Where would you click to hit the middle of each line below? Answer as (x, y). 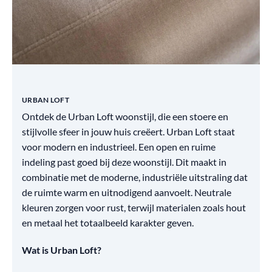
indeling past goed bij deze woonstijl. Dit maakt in (124, 162)
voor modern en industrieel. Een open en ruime (119, 147)
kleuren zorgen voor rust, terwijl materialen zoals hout (134, 207)
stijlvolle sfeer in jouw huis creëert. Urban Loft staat (128, 131)
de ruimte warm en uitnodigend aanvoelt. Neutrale (127, 192)
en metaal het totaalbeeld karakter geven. (108, 223)
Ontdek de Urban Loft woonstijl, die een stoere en (125, 116)
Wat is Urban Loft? (62, 250)
